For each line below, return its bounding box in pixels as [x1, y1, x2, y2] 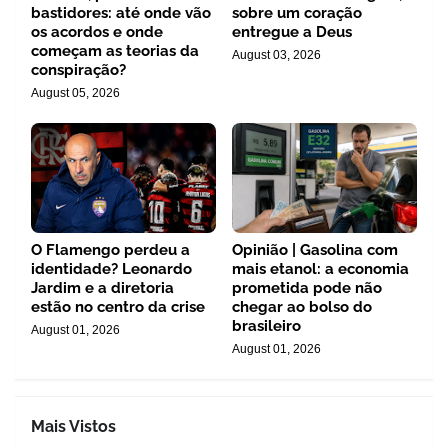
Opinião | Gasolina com [232, 241, 398, 259]
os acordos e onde [31, 23, 163, 41]
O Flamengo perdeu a [31, 241, 190, 259]
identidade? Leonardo [31, 260, 192, 278]
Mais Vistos [31, 417, 116, 436]
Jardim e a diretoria [31, 279, 174, 297]
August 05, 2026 [31, 86, 120, 100]
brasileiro [232, 317, 301, 335]
